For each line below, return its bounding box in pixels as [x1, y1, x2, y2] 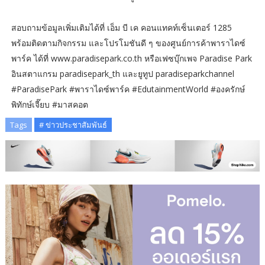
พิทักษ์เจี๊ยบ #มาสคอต [11, 99, 88, 111]
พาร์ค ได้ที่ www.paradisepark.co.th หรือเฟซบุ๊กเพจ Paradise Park [11, 53, 252, 64]
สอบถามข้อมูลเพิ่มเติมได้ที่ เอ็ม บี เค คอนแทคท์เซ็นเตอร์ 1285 [11, 22, 232, 34]
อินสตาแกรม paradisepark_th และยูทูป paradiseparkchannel [11, 68, 234, 80]
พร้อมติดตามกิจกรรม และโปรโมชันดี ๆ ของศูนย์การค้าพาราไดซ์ [11, 37, 245, 49]
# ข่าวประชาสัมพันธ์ [38, 119, 107, 131]
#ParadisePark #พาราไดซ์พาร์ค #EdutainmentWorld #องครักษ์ [11, 83, 245, 95]
